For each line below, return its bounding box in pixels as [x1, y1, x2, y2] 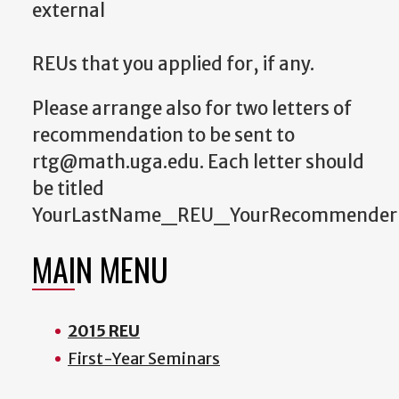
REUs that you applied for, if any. [32, 52, 314, 76]
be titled [32, 177, 104, 201]
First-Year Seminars [68, 348, 220, 370]
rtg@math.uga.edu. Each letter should [32, 151, 364, 175]
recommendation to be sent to [32, 124, 295, 148]
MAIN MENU [32, 245, 168, 293]
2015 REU [68, 321, 140, 342]
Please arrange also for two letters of [32, 97, 352, 121]
